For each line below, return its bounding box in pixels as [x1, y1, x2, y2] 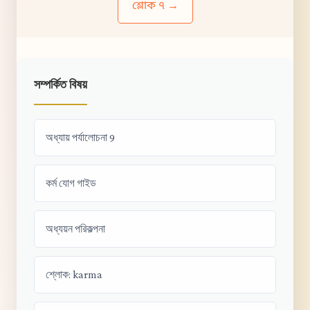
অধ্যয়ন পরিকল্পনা [46, 223, 105, 235]
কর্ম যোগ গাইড [46, 177, 96, 189]
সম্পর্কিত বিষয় [34, 77, 87, 92]
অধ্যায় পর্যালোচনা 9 [46, 131, 115, 143]
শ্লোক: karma [46, 268, 102, 280]
